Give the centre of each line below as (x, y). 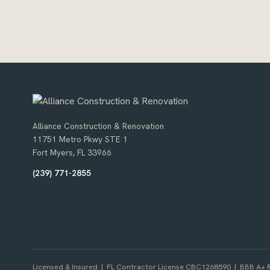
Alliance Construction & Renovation (98, 126)
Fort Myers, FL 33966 (72, 152)
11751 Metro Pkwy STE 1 (80, 139)
